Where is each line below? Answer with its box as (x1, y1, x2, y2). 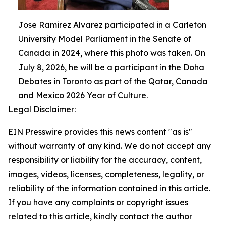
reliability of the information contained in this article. (8, 183, 210, 194)
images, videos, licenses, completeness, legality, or (8, 169, 204, 180)
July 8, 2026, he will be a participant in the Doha (18, 62, 204, 73)
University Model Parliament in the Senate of (18, 34, 191, 44)
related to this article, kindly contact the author (8, 211, 192, 222)
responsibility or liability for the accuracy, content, (8, 155, 202, 165)
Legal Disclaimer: (8, 104, 76, 115)
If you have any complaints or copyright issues (8, 197, 188, 208)
